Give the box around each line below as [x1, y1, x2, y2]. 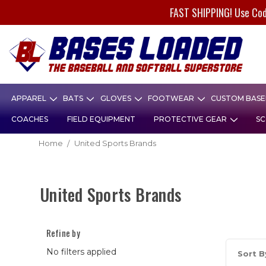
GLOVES [100, 94, 133, 103]
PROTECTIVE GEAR [153, 115, 229, 124]
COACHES [11, 115, 49, 124]
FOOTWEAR [147, 94, 196, 103]
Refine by [46, 226, 80, 239]
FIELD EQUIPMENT [66, 115, 135, 124]
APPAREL [11, 94, 49, 103]
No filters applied [46, 246, 116, 257]
